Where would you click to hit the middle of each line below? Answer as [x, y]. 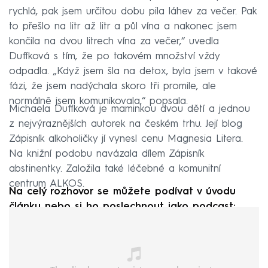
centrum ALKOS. [47, 184]
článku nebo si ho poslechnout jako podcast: [122, 207]
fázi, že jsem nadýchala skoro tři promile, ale [112, 87]
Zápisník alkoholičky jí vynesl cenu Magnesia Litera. [126, 139]
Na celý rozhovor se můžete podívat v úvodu [122, 192]
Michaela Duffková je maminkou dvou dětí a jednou [130, 109]
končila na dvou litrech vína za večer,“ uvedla [114, 42]
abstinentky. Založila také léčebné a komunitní [115, 169]
